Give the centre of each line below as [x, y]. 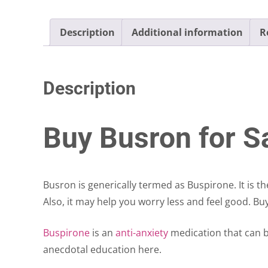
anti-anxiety [142, 232]
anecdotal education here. [102, 249]
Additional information [187, 32]
